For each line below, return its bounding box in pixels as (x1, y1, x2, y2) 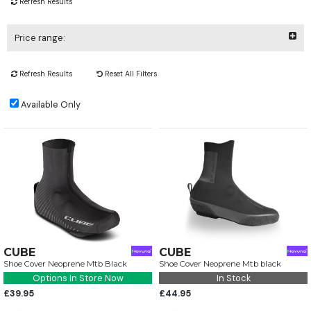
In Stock (216, 272, 251, 285)
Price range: (15, 31, 65, 44)
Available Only (21, 98, 81, 110)
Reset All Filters (103, 69, 157, 78)
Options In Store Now (32, 272, 124, 285)
